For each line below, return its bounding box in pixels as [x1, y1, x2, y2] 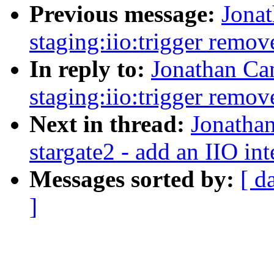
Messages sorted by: [29, 166, 240, 193]
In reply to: [29, 56, 151, 83]
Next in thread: [29, 111, 191, 138]
